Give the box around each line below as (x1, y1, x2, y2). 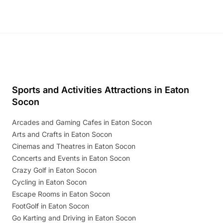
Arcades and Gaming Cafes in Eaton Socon (12, 118, 152, 127)
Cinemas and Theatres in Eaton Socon (12, 142, 135, 151)
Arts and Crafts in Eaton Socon (12, 130, 112, 139)
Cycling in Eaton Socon (12, 178, 87, 187)
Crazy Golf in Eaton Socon (12, 166, 97, 175)
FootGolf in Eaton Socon (12, 202, 89, 211)
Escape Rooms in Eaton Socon (12, 190, 110, 199)
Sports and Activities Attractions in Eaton (12, 85, 189, 96)
